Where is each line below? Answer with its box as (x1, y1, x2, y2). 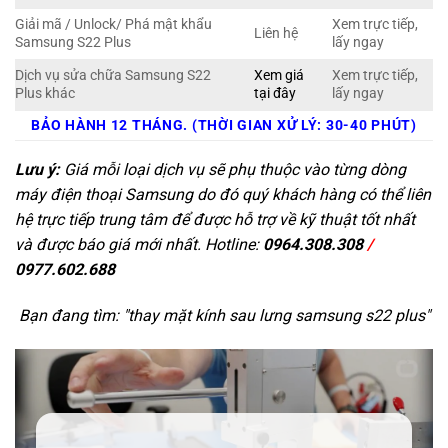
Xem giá (254, 67, 305, 85)
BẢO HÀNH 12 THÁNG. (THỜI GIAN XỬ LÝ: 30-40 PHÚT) (31, 117, 417, 135)
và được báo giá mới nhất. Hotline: (15, 235, 263, 255)
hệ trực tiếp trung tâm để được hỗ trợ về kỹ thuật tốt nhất (15, 210, 415, 230)
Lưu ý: (15, 160, 60, 180)
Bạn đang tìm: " (18, 306, 128, 326)
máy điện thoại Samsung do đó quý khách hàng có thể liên (15, 185, 431, 205)
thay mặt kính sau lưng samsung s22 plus (127, 306, 425, 326)
